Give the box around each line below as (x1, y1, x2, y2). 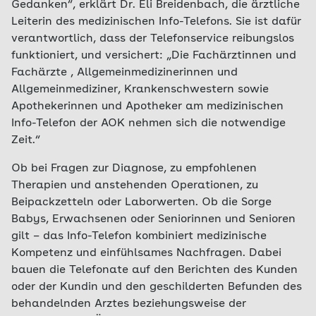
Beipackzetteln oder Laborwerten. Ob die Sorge (11, 196, 272, 208)
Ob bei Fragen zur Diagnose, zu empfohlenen (11, 162, 257, 174)
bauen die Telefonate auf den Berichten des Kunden (11, 264, 298, 276)
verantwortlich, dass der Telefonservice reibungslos (11, 32, 294, 44)
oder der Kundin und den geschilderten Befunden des (11, 281, 302, 293)
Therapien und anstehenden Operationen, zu (11, 179, 258, 191)
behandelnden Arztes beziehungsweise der (11, 298, 246, 310)
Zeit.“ (11, 134, 40, 146)
